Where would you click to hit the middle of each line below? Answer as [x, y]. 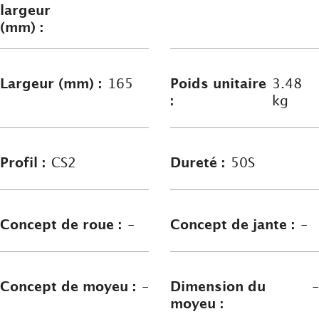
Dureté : [198, 163]
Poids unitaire [218, 84]
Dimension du [218, 287]
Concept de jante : [232, 225]
